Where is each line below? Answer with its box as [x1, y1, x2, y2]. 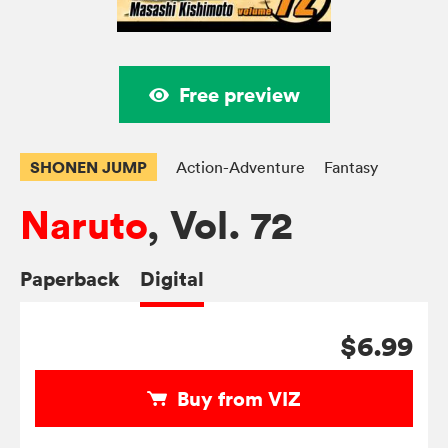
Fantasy [324, 157, 378, 178]
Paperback [20, 265, 120, 293]
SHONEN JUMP [30, 156, 147, 179]
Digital [140, 265, 204, 293]
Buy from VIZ [177, 385, 301, 413]
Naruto [20, 200, 147, 252]
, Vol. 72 [147, 200, 292, 252]
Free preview [178, 81, 300, 109]
